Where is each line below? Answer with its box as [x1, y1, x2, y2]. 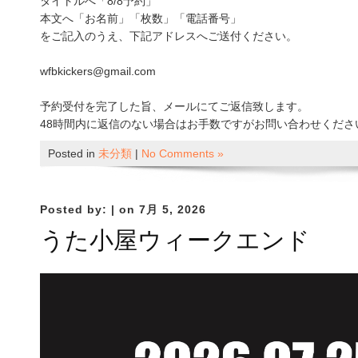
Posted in [48, 147, 98, 161]
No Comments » [141, 147, 224, 161]
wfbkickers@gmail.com [40, 65, 156, 78]
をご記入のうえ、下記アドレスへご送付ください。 [40, 30, 297, 43]
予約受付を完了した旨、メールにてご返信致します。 [40, 100, 308, 113]
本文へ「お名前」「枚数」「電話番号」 [40, 12, 241, 26]
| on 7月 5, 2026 [111, 203, 206, 217]
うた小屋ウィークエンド [40, 224, 310, 258]
